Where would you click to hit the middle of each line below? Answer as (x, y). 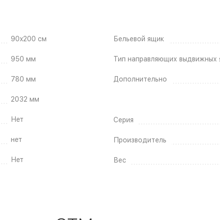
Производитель (140, 140)
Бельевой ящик (139, 39)
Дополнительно (140, 79)
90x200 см (28, 39)
